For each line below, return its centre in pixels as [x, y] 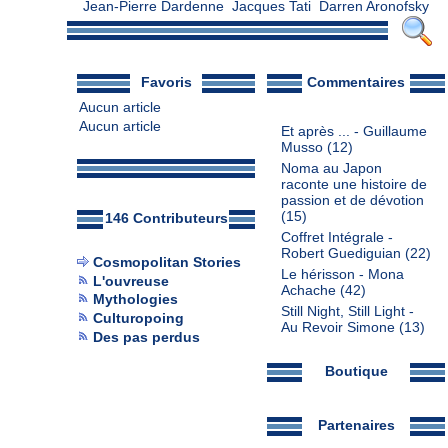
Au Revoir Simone [337, 327]
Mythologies [135, 300]
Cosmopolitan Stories [167, 262]
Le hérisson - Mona [342, 274]
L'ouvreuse [131, 281]
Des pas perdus [146, 337]
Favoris [166, 82]
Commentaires [356, 82]
